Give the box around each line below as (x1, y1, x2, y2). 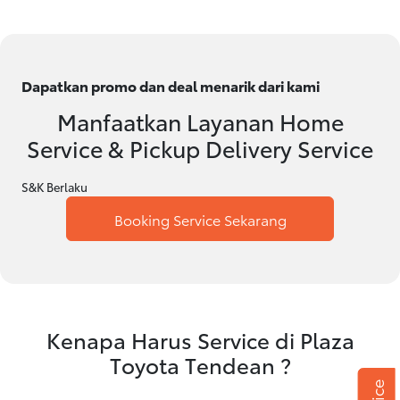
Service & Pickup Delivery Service (27, 132, 373, 164)
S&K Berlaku (21, 179, 87, 196)
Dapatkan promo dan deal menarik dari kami (21, 75, 320, 96)
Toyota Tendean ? (109, 349, 291, 380)
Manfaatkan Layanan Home (56, 105, 344, 137)
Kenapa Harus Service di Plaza (46, 324, 354, 355)
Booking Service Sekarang (113, 208, 287, 229)
